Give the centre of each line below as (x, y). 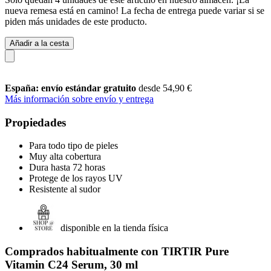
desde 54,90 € (165, 88)
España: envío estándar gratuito (72, 88)
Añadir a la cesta (39, 43)
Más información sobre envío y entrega (79, 99)
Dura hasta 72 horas (67, 168)
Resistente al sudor (65, 189)
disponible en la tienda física (114, 228)
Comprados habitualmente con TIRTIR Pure (117, 251)
